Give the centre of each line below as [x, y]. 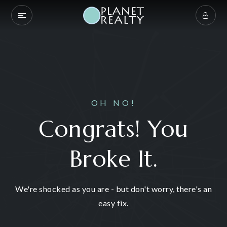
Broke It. [113, 159]
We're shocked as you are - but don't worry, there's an [113, 189]
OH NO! [113, 103]
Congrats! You [113, 129]
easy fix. [113, 203]
